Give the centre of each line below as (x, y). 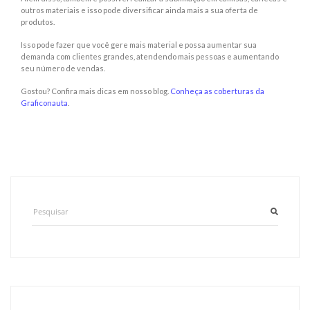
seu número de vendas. (63, 69)
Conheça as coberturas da (217, 91)
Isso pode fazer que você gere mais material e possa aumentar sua (139, 45)
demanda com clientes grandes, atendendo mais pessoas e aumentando (150, 57)
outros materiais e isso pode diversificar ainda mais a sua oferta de (139, 10)
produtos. (39, 22)
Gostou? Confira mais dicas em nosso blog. (95, 91)
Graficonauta (44, 103)
